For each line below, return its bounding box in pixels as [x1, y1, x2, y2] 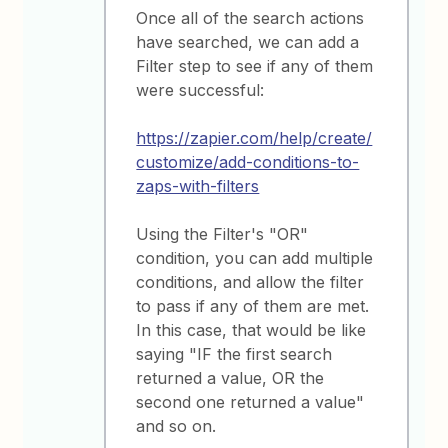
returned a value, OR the [136, 368, 325, 388]
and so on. [136, 416, 217, 436]
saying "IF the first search [136, 344, 333, 364]
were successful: [136, 80, 265, 100]
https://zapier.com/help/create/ [136, 128, 373, 148]
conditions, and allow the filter [136, 272, 365, 292]
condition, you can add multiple [136, 248, 374, 268]
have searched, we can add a [136, 32, 360, 52]
